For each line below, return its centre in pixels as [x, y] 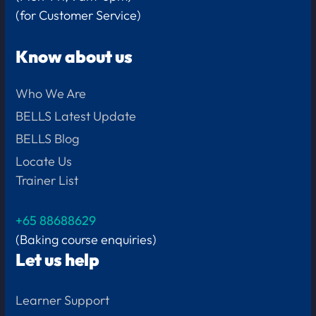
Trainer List [47, 181]
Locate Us [44, 162]
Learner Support [63, 300]
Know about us [74, 57]
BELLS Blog [48, 139]
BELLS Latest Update [76, 116]
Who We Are [51, 94]
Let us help [58, 260]
